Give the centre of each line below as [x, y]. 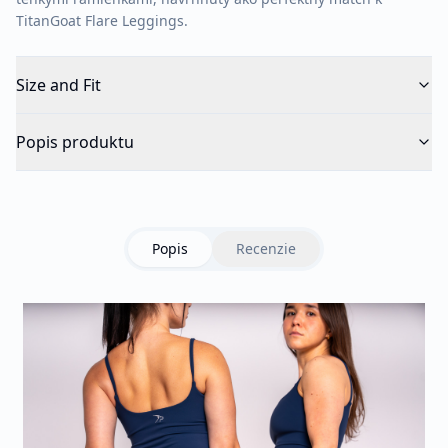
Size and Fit [58, 85]
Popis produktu [75, 142]
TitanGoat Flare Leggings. [102, 20]
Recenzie [266, 248]
